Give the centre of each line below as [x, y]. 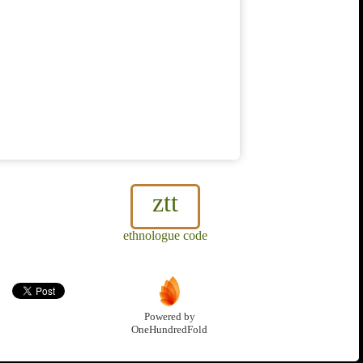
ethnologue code [165, 236]
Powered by [169, 317]
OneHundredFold [169, 330]
